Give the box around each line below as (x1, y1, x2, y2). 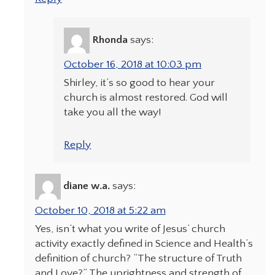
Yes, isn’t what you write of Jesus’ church (34, 222, 225, 235)
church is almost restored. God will (64, 91, 228, 104)
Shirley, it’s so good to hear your (64, 77, 215, 90)
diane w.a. (63, 179, 110, 192)
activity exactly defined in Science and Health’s (34, 237, 253, 250)
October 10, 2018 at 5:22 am (34, 204, 166, 217)
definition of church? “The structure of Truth (34, 252, 242, 265)
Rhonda (92, 34, 128, 47)
